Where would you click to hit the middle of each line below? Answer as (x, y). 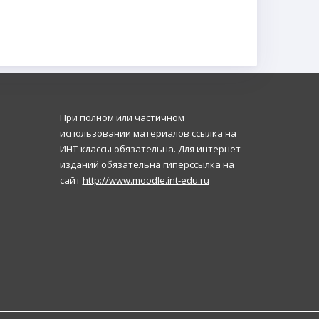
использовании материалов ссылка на (148, 133)
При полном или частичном (122, 117)
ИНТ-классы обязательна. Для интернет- (151, 148)
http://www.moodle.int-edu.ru (146, 180)
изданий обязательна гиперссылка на (147, 164)
